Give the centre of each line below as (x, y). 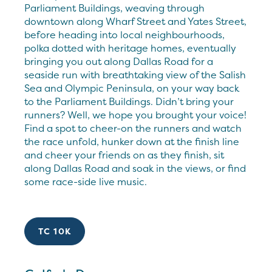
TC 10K (55, 231)
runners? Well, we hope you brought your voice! (135, 114)
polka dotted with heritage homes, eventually (130, 48)
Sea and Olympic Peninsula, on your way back (132, 88)
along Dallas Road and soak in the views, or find (135, 168)
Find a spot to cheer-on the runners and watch (133, 128)
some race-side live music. (86, 181)
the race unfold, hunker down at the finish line (132, 141)
